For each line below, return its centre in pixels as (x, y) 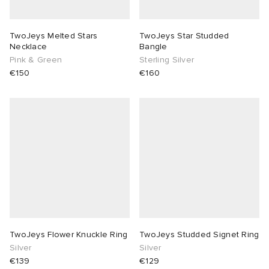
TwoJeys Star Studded (184, 36)
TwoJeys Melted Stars (54, 36)
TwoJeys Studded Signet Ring (199, 235)
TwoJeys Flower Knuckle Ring (69, 235)
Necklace (29, 47)
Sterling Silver (167, 60)
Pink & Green (36, 60)
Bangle (153, 47)
